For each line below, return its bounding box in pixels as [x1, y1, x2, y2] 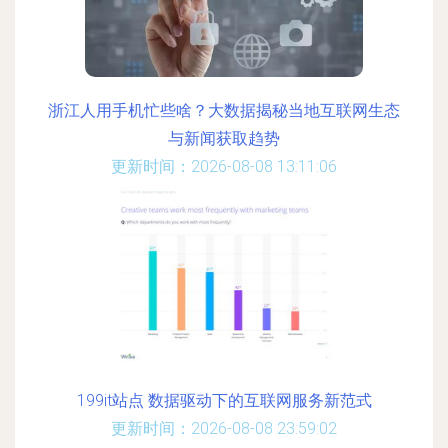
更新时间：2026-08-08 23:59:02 [111, 419, 337, 438]
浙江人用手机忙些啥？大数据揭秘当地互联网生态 [48, 101, 400, 120]
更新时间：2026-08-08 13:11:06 [111, 157, 337, 176]
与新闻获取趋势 [168, 129, 280, 148]
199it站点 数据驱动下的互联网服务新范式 [76, 391, 372, 410]
